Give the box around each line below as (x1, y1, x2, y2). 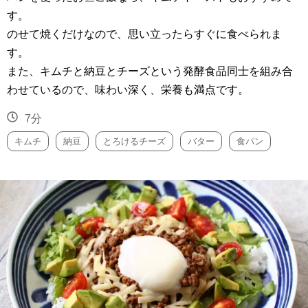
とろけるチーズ (103, 136, 166, 147)
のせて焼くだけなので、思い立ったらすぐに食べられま (7, 28, 282, 41)
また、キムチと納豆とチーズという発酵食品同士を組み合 (7, 65, 293, 78)
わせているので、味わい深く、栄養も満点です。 (7, 84, 249, 96)
